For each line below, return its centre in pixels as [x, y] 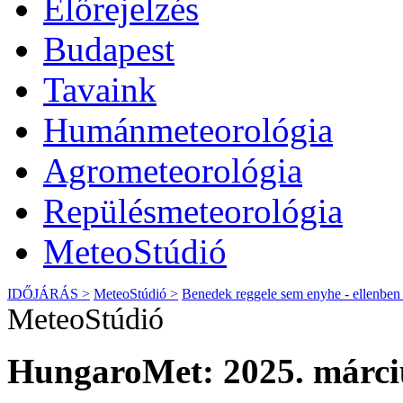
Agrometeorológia [173, 170]
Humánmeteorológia [188, 130]
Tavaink [100, 90]
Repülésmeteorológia [193, 211]
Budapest [109, 49]
